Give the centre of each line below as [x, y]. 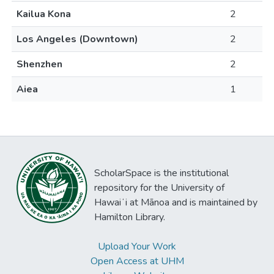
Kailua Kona [44, 14]
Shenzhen [39, 64]
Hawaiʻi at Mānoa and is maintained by [176, 202]
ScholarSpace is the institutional [161, 173]
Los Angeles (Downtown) [77, 39]
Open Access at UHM [137, 261]
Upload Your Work [137, 246]
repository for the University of [159, 188]
